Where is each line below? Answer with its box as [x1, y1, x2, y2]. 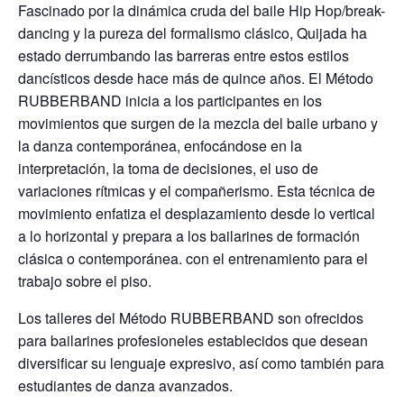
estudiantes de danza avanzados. [18, 375, 233, 396]
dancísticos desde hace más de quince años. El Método [18, 68, 373, 88]
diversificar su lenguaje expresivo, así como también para [18, 353, 384, 373]
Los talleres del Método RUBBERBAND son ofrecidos [18, 308, 363, 328]
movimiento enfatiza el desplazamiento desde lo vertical [18, 203, 375, 224]
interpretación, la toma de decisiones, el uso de [18, 158, 318, 179]
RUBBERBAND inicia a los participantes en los [18, 90, 322, 111]
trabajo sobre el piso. [18, 271, 151, 291]
